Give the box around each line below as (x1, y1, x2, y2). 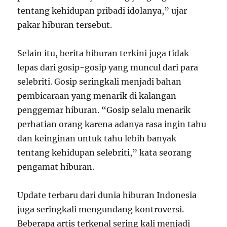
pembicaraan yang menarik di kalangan (17, 91, 177, 101)
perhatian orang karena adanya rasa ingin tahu (17, 119, 207, 129)
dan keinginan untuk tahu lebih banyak (17, 133, 177, 143)
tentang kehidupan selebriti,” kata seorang (17, 147, 192, 158)
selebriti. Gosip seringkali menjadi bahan (17, 77, 182, 87)
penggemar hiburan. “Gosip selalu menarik (17, 105, 191, 115)
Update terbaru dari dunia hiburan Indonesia (17, 190, 197, 200)
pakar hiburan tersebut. (17, 20, 112, 30)
